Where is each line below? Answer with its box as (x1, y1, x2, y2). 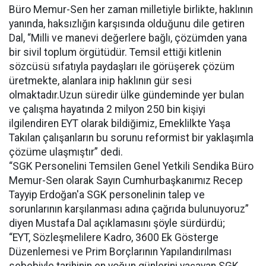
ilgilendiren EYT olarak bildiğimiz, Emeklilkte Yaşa (9, 118, 230, 129)
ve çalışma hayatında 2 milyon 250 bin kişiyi (9, 103, 205, 115)
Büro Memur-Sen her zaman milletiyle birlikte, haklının (9, 4, 253, 15)
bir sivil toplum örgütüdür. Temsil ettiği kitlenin (9, 46, 221, 58)
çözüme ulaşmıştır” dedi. (9, 146, 123, 158)
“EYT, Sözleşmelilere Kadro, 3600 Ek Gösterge (9, 232, 218, 243)
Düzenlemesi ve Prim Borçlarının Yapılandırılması (9, 246, 232, 258)
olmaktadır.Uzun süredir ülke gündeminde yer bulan (9, 89, 244, 101)
